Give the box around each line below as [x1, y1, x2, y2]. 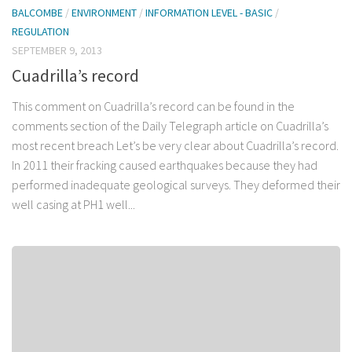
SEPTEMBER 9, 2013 [12, 43, 102, 58]
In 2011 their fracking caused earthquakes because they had [12, 157, 317, 174]
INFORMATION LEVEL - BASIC [145, 5, 273, 20]
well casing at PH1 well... [12, 196, 135, 213]
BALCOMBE [12, 5, 63, 20]
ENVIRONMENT [71, 5, 137, 20]
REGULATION [12, 24, 69, 39]
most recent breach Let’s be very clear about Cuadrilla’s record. [12, 137, 339, 154]
